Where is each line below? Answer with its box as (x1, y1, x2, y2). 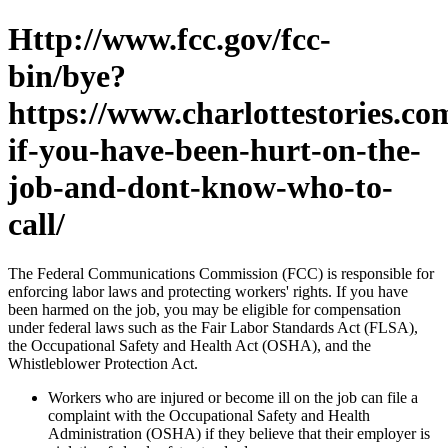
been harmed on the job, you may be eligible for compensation (8, 300, 401, 318)
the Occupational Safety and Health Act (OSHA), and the (8, 336, 371, 354)
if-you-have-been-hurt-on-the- (8, 132, 421, 169)
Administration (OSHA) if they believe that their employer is (48, 424, 430, 442)
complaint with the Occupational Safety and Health (48, 406, 370, 424)
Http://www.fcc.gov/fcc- (8, 21, 331, 58)
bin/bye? (8, 58, 126, 95)
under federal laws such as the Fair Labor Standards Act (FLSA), (8, 318, 418, 336)
